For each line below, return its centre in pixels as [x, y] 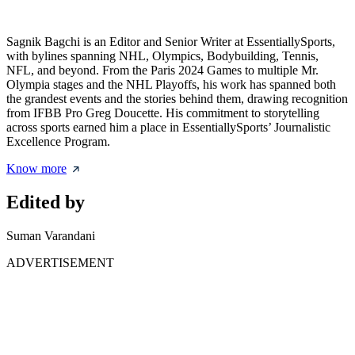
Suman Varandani [51, 236]
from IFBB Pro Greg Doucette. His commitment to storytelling [163, 113]
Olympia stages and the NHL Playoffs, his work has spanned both [171, 85]
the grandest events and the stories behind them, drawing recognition [177, 99]
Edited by [46, 202]
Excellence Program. [58, 142]
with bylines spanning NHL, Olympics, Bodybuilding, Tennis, [162, 56]
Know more [36, 169]
